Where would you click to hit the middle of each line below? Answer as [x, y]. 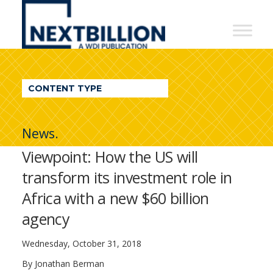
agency [46, 219]
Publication [72, 110]
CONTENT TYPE [65, 88]
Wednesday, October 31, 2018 [81, 243]
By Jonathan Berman [63, 264]
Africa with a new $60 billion [115, 198]
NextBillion [70, 12]
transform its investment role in [127, 177]
